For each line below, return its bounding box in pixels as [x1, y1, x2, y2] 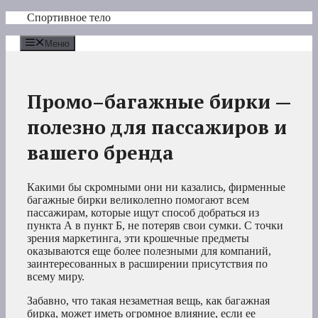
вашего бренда [27, 139, 174, 165]
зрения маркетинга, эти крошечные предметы [27, 232, 249, 245]
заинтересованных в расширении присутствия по [27, 258, 268, 270]
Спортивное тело [27, 11, 111, 23]
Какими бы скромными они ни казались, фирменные [27, 181, 285, 194]
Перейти [5, 11, 47, 23]
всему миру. [27, 270, 84, 283]
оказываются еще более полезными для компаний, [27, 245, 271, 258]
